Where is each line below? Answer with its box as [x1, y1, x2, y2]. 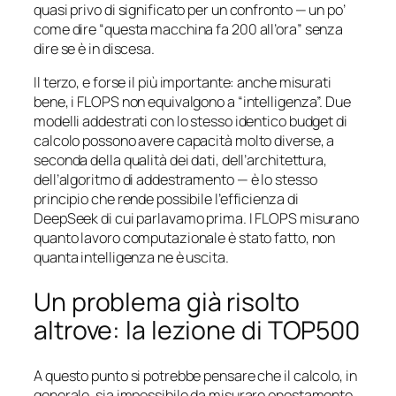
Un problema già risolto [34, 285, 300, 320]
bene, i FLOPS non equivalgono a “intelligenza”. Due [34, 92, 351, 112]
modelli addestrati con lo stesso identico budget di [34, 111, 347, 132]
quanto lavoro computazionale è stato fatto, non [34, 228, 336, 248]
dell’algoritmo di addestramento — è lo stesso [34, 170, 317, 190]
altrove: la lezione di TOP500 [34, 313, 361, 348]
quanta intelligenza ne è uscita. [34, 247, 229, 268]
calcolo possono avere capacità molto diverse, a [34, 131, 335, 151]
